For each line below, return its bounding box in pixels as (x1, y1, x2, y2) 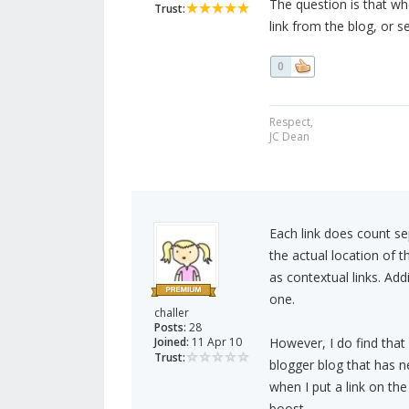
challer (154, 305, 189, 321)
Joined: (154, 334, 189, 351)
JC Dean (268, 129, 309, 145)
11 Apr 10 (189, 334, 242, 351)
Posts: (154, 320, 186, 336)
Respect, (268, 114, 313, 131)
